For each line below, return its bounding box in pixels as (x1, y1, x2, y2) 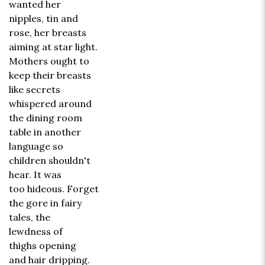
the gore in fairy (9, 197, 82, 209)
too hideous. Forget (9, 183, 99, 195)
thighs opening (9, 240, 76, 252)
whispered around (9, 98, 92, 110)
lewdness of (9, 225, 63, 238)
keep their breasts (9, 69, 91, 82)
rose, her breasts (9, 27, 86, 39)
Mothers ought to (9, 55, 89, 67)
